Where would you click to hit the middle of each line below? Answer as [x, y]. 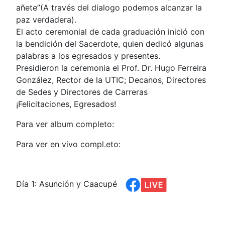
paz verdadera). [46, 19]
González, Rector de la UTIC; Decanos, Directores [111, 80]
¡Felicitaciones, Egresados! [66, 104]
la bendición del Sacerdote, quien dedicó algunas [110, 43]
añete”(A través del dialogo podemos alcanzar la [109, 7]
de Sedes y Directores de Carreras [82, 92]
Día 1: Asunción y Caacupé [68, 184]
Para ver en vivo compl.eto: [70, 144]
